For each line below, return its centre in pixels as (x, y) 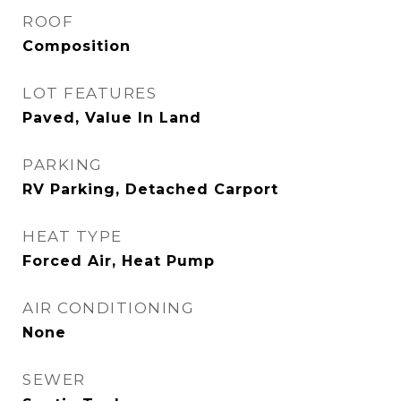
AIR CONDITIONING (108, 308)
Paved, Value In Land (112, 118)
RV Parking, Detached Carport (150, 189)
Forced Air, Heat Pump (119, 261)
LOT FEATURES (90, 93)
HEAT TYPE (73, 236)
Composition (77, 46)
